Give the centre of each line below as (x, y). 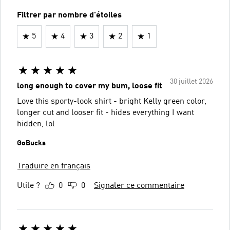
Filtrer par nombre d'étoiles (69, 15)
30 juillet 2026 (191, 81)
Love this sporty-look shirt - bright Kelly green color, (112, 101)
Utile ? (28, 186)
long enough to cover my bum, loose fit (90, 86)
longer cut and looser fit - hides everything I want (106, 113)
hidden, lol (36, 124)
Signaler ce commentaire (139, 186)
